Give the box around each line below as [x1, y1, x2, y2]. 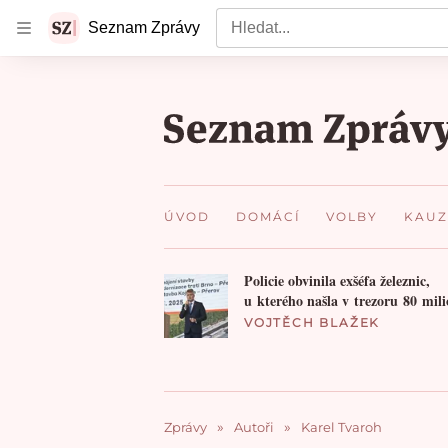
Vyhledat [216, 10, 275, 26]
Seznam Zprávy [88, 19, 200, 36]
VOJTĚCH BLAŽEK [244, 314, 381, 330]
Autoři [234, 418, 274, 435]
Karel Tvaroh [301, 418, 382, 435]
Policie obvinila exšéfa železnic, [244, 269, 430, 291]
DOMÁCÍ [235, 209, 301, 224]
